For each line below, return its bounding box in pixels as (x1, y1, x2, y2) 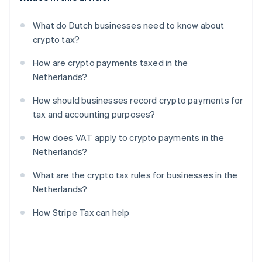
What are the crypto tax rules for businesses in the (33, 169, 238, 181)
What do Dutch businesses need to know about (33, 19, 225, 32)
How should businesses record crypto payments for (33, 94, 243, 106)
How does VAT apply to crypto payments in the (33, 132, 224, 144)
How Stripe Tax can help (33, 206, 130, 219)
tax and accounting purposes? (33, 108, 156, 120)
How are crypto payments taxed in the (33, 57, 188, 69)
